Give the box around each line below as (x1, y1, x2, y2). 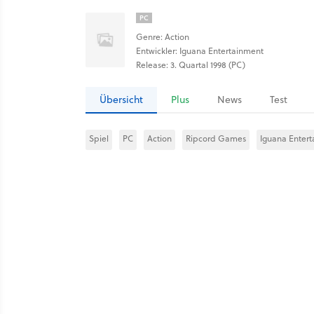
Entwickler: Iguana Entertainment (136, 45, 264, 57)
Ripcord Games (186, 132, 246, 144)
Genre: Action (136, 31, 189, 43)
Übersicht (100, 93, 143, 107)
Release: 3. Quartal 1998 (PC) (136, 59, 245, 71)
